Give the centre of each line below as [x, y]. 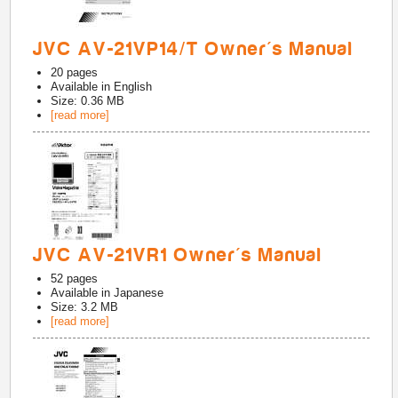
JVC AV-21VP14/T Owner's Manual [194, 49]
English [133, 87]
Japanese [139, 293]
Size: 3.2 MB [85, 307]
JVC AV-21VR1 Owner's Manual [178, 255]
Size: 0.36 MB [88, 101]
